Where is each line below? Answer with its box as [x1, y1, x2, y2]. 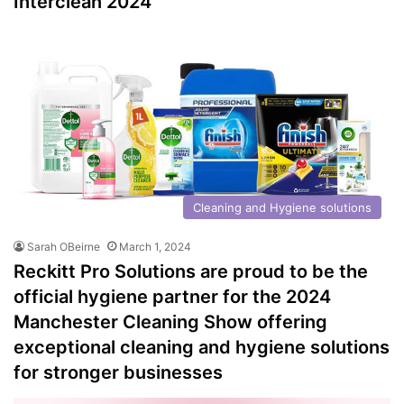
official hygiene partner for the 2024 [14, 285, 331, 308]
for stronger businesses [14, 361, 223, 383]
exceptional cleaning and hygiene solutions [14, 335, 390, 358]
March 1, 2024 [119, 239, 191, 253]
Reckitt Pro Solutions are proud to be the [14, 260, 368, 282]
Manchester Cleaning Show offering [14, 310, 327, 333]
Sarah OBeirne [27, 239, 100, 253]
